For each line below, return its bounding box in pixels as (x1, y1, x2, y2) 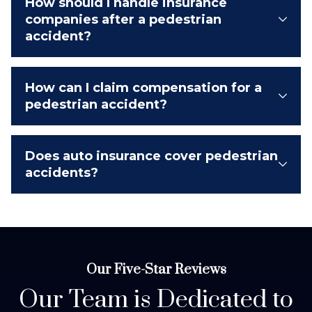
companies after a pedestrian (25, 11, 221, 27)
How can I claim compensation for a (25, 79, 262, 95)
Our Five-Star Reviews (86, 260, 226, 279)
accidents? (25, 164, 98, 180)
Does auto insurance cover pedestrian (25, 148, 278, 164)
